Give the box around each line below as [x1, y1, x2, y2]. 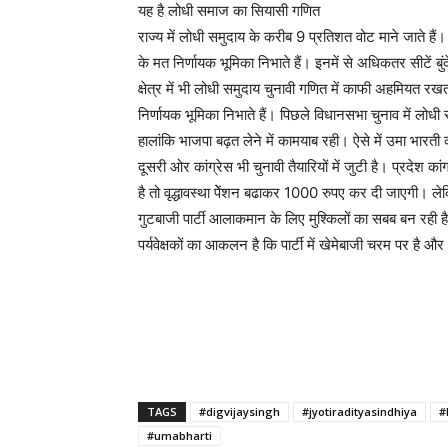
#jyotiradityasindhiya [302, 404, 417, 420]
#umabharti [147, 428, 212, 444]
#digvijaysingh [199, 404, 280, 420]
